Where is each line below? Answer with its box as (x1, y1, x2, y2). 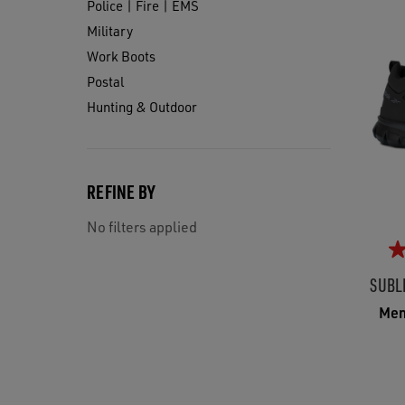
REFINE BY (87, 180, 155, 203)
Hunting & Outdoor (87, 98, 197, 116)
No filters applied (87, 217, 197, 236)
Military (87, 22, 133, 40)
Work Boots (87, 47, 155, 65)
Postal (87, 72, 124, 90)
